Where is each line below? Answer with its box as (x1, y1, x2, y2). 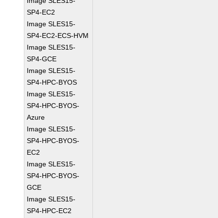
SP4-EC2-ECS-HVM (27, 32, 89, 39)
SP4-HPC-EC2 (27, 207, 72, 215)
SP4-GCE (27, 55, 57, 63)
